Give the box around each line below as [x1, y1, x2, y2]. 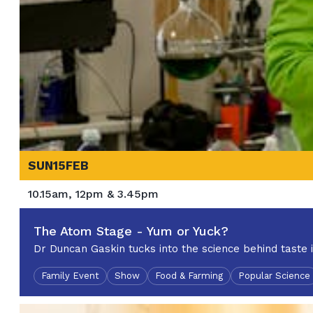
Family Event [41, 270, 99, 281]
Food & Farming [155, 270, 223, 281]
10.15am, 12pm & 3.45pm [28, 187, 159, 201]
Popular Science [238, 270, 310, 281]
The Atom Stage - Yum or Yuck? [34, 223, 228, 238]
